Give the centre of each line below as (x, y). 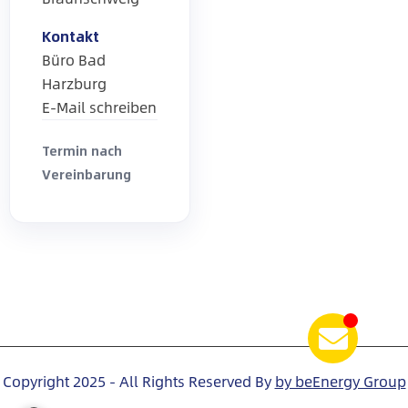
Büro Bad (74, 60)
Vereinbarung (87, 174)
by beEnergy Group (340, 382)
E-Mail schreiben (99, 107)
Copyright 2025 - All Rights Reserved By (137, 382)
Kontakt (71, 36)
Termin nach (82, 151)
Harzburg (74, 84)
